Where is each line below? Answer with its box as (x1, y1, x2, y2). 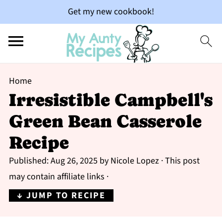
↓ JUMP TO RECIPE (16, 189, 106, 202)
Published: (8, 155, 51, 167)
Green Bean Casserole (8, 111, 202, 131)
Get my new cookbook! (68, 5, 154, 18)
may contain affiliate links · (8, 170, 109, 183)
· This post (159, 155, 200, 167)
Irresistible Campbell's (8, 90, 213, 110)
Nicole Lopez (110, 155, 159, 167)
